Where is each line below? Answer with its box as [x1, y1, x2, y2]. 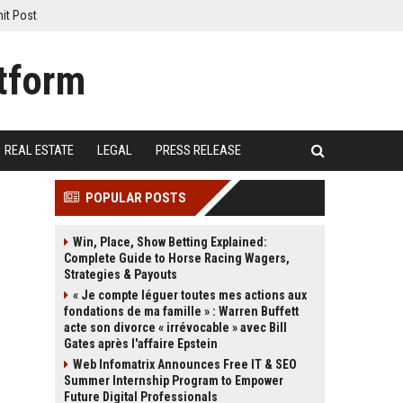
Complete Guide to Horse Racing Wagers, [64, 251, 290, 265]
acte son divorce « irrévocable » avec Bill [64, 320, 287, 335]
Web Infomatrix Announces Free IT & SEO [73, 357, 297, 372]
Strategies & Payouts [64, 267, 177, 282]
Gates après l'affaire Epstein [64, 336, 218, 351]
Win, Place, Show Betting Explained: [73, 235, 267, 249]
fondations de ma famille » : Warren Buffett [64, 304, 299, 318]
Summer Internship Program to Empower [64, 373, 283, 388]
